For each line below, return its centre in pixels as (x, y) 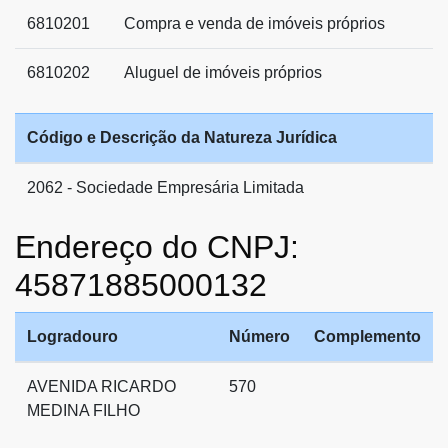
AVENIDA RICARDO (101, 386)
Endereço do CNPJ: (157, 246)
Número (259, 336)
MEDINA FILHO (83, 410)
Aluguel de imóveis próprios (223, 72)
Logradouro (72, 336)
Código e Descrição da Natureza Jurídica (182, 137)
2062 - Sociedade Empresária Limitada (165, 187)
